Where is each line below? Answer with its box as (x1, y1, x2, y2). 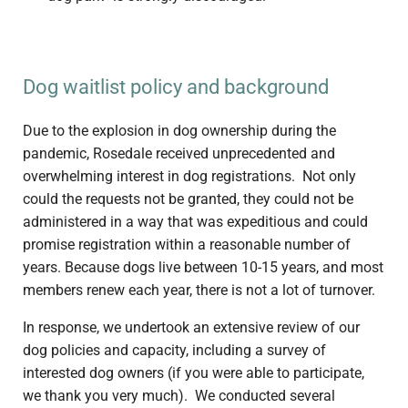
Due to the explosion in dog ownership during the (22, 122, 336, 140)
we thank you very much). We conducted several (22, 387, 335, 405)
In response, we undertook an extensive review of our (22, 319, 360, 337)
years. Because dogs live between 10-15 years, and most (22, 259, 383, 277)
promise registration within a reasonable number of (22, 236, 351, 254)
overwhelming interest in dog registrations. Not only (22, 168, 356, 186)
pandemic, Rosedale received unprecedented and (22, 145, 335, 163)
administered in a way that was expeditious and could (22, 213, 368, 231)
